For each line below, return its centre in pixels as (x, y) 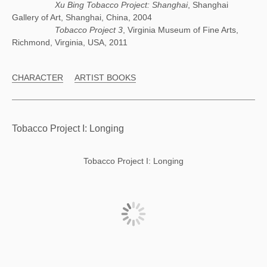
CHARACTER (38, 77)
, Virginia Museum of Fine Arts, (181, 30)
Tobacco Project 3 (89, 30)
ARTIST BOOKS (105, 77)
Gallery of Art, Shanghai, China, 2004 (82, 17)
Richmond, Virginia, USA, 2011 (70, 42)
